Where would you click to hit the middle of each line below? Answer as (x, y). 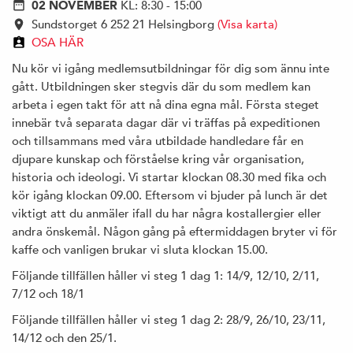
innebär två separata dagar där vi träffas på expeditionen (166, 122)
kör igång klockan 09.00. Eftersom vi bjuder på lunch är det (170, 195)
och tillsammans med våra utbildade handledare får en (158, 140)
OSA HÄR (58, 42)
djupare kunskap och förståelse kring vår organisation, (158, 158)
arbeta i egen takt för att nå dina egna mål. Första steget (165, 104)
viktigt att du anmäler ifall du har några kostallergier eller (167, 213)
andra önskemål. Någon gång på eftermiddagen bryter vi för (175, 231)
